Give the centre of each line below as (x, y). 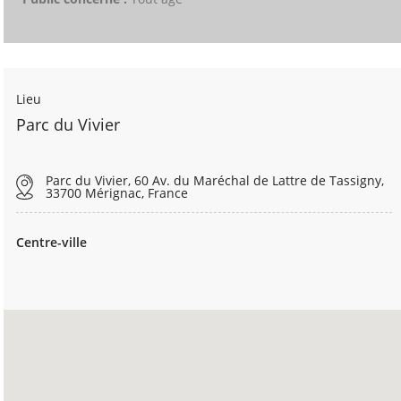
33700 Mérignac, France (117, 192)
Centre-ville (51, 242)
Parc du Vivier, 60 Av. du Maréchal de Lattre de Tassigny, (215, 180)
